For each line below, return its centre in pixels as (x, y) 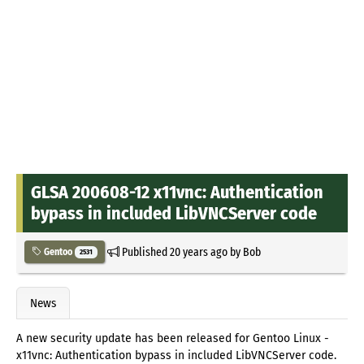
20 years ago (198, 251)
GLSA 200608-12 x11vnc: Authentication (177, 192)
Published (144, 251)
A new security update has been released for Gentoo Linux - (173, 339)
